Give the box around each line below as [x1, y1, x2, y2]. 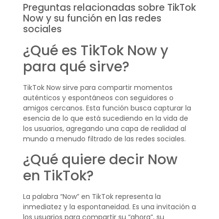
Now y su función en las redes [22, 12, 161, 25]
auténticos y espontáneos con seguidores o [22, 93, 174, 103]
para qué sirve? [22, 57, 130, 77]
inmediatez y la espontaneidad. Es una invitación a [22, 201, 196, 212]
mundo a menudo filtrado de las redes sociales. [22, 134, 186, 144]
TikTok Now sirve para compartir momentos [22, 83, 173, 93]
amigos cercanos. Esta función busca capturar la [22, 103, 191, 113]
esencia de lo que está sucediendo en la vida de [22, 113, 188, 124]
